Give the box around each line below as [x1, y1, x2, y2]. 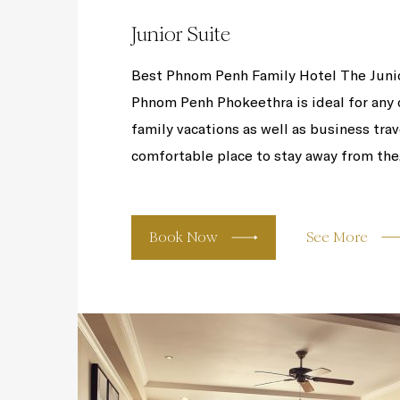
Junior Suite [131, 22, 230, 46]
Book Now [149, 229, 218, 246]
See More [306, 229, 368, 246]
